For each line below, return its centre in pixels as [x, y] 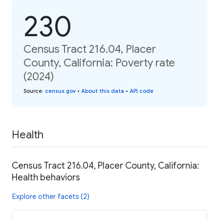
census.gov [60, 91]
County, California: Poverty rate [99, 63]
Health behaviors [46, 178]
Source [33, 91]
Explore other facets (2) [51, 197]
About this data [103, 91]
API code [142, 91]
